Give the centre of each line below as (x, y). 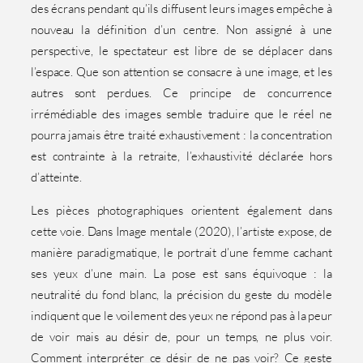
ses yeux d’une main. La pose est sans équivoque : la (181, 273)
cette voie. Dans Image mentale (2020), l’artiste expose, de (181, 231)
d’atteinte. (56, 177)
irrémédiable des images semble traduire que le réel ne (181, 114)
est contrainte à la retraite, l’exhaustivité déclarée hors (181, 156)
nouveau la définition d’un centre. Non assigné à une (181, 30)
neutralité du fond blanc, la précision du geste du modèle (181, 294)
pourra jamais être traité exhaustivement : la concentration (181, 135)
